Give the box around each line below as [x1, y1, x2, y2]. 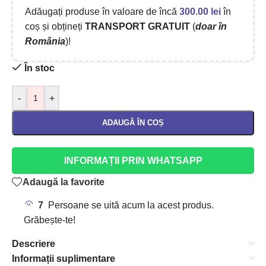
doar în [195, 21, 227, 31]
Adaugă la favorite [23, 176, 104, 187]
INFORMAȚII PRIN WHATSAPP [64, 156, 202, 166]
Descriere [12, 239, 55, 249]
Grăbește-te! [24, 215, 75, 225]
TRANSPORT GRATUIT [85, 21, 190, 31]
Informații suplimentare [12, 254, 115, 264]
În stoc [24, 63, 55, 73]
